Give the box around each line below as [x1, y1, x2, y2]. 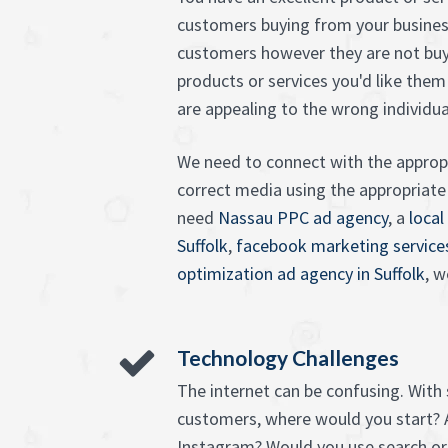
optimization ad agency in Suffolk [177, 262, 425, 285]
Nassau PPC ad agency [218, 206, 388, 229]
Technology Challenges [177, 345, 399, 370]
